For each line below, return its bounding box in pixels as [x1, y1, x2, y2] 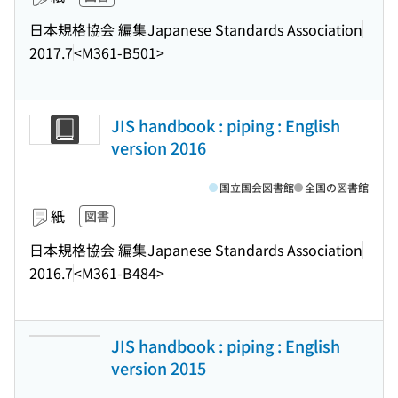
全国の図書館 [305, 179, 369, 195]
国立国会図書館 [219, 179, 294, 195]
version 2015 [111, 356, 206, 379]
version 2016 [111, 136, 206, 159]
